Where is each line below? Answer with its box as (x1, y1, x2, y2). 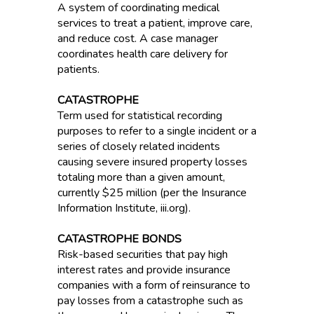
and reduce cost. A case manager (57, 31, 218, 46)
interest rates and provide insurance (57, 262, 231, 278)
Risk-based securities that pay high (57, 247, 228, 262)
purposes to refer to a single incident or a (57, 123, 257, 139)
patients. (57, 62, 100, 77)
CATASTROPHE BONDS (57, 231, 182, 247)
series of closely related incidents (57, 139, 220, 154)
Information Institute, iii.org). (57, 200, 191, 216)
